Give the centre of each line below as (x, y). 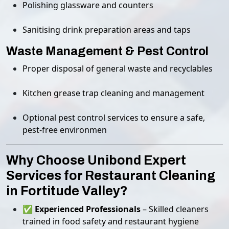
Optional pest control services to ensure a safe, (114, 118)
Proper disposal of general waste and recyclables (118, 68)
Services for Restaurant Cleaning (111, 176)
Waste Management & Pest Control (107, 51)
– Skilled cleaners (175, 209)
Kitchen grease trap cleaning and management (113, 93)
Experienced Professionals (88, 209)
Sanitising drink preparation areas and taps (107, 30)
